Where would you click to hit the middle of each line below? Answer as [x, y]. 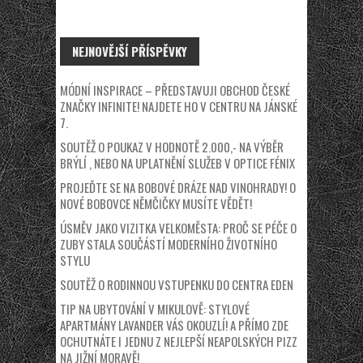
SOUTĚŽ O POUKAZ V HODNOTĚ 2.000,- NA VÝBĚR [172, 146]
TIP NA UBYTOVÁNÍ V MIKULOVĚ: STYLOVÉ [155, 308]
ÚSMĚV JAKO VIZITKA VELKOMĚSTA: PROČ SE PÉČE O [178, 227]
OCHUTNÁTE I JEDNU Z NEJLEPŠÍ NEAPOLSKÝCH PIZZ [179, 341]
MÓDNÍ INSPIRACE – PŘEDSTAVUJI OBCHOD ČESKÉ [175, 90]
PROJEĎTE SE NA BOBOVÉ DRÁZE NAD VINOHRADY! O [178, 187]
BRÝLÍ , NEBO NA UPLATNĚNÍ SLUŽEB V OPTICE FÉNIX [177, 162]
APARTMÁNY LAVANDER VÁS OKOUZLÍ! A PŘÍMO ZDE [174, 325]
